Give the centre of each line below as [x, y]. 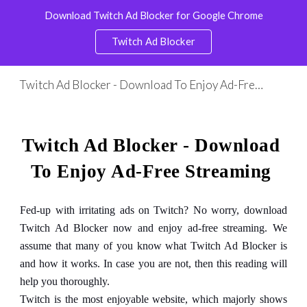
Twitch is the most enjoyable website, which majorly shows [153, 299]
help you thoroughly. [65, 281]
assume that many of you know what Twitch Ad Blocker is [153, 246]
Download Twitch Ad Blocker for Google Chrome [153, 15]
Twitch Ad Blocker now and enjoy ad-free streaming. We [153, 228]
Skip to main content [60, 25]
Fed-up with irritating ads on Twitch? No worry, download [153, 210]
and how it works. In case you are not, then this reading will [153, 263]
